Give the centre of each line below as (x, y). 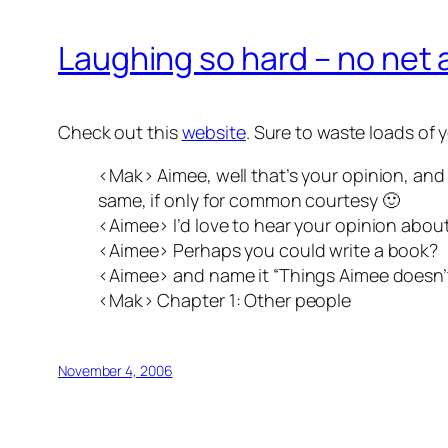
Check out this (120, 132)
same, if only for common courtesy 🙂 (249, 200)
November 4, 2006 (115, 371)
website (213, 132)
